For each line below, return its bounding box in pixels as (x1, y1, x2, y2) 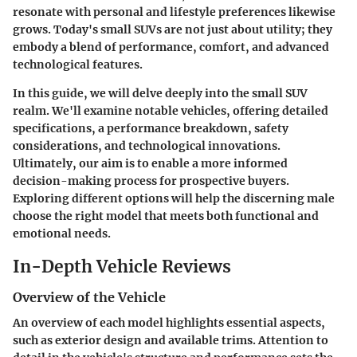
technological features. (13, 57, 143, 72)
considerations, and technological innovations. (13, 138, 280, 153)
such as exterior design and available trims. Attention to (13, 333, 328, 348)
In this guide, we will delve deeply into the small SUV (13, 85, 308, 100)
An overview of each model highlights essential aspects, (13, 316, 325, 331)
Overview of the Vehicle (13, 289, 166, 305)
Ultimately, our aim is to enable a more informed (13, 155, 288, 171)
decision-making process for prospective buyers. (13, 173, 289, 188)
